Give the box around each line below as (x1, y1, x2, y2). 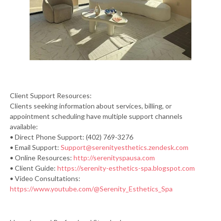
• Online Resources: (10, 153, 74, 162)
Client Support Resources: (10, 91, 92, 100)
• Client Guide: (10, 163, 57, 172)
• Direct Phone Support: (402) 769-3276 (10, 132, 133, 141)
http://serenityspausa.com (74, 153, 155, 162)
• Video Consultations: (10, 174, 80, 183)
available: (10, 122, 38, 131)
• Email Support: (10, 143, 61, 151)
